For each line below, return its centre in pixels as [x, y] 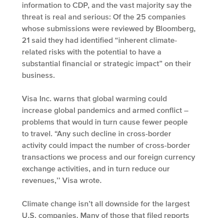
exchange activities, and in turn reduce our [96, 168]
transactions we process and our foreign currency [109, 156]
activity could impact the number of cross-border [106, 145]
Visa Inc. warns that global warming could [94, 98]
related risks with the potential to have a [92, 51]
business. [38, 75]
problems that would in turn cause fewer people [105, 121]
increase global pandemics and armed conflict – [105, 110]
